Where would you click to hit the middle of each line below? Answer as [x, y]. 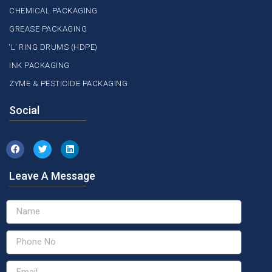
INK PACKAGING [39, 65]
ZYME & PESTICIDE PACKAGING [68, 83]
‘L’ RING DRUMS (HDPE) [53, 47]
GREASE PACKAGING [48, 29]
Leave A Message [52, 175]
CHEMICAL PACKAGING [53, 10]
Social [24, 110]
